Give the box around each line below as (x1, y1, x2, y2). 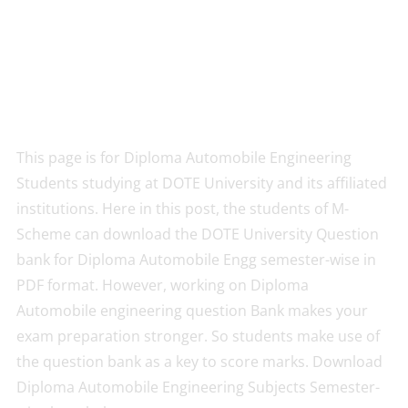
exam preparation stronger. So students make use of (15, 326, 380, 346)
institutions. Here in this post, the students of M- (15, 199, 349, 219)
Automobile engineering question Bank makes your (15, 301, 368, 321)
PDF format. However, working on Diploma (15, 275, 309, 295)
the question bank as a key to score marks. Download (15, 352, 382, 372)
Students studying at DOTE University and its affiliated (15, 173, 387, 193)
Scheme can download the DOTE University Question (15, 224, 379, 244)
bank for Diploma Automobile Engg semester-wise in (15, 250, 376, 270)
